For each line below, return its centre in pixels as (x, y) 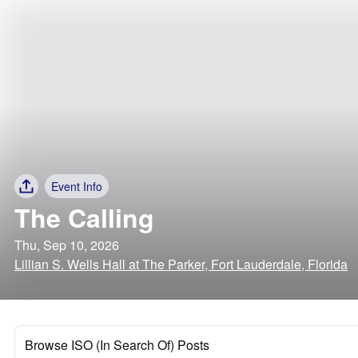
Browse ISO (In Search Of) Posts (117, 345)
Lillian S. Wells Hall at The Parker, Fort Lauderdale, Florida (181, 264)
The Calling (84, 217)
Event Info (77, 186)
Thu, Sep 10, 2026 (67, 245)
